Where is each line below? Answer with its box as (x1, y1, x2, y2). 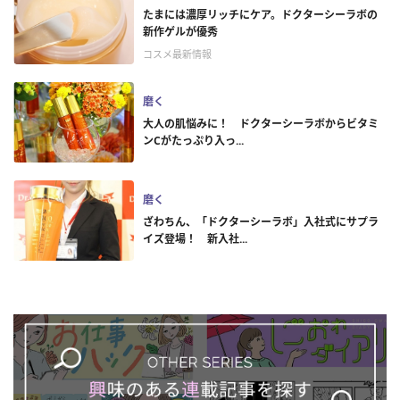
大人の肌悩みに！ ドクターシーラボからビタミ (143, 116, 379, 131)
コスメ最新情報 (143, 47, 212, 61)
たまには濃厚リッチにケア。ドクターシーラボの (143, 7, 378, 22)
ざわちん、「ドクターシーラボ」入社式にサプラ (143, 214, 379, 229)
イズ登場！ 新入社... (143, 231, 247, 246)
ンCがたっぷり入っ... (143, 133, 244, 148)
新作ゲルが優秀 (143, 24, 218, 39)
